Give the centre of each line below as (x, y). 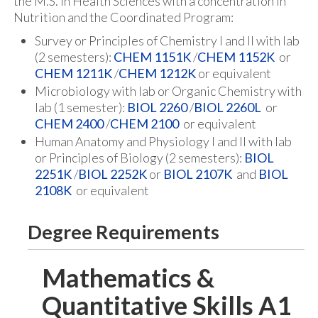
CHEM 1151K (152, 57)
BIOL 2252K (113, 174)
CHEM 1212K (157, 73)
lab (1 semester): (81, 107)
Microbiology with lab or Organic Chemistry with (168, 91)
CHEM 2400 (69, 124)
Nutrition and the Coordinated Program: (125, 17)
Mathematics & (128, 278)
